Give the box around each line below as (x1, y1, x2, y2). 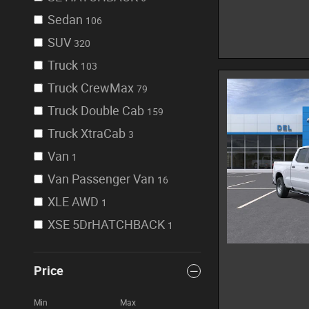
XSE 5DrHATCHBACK (48, 217, 165, 232)
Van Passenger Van (48, 172, 154, 186)
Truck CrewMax (48, 81, 134, 95)
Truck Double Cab (48, 103, 144, 118)
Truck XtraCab (48, 126, 126, 141)
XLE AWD (48, 195, 99, 209)
